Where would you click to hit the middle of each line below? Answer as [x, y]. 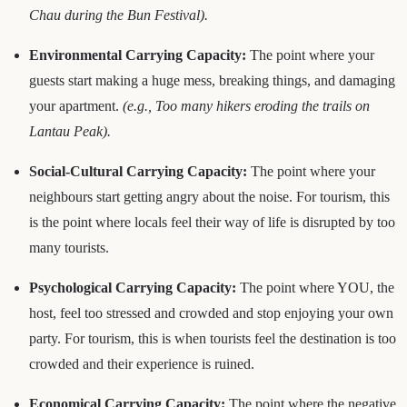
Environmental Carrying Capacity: [138, 55]
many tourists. [69, 247]
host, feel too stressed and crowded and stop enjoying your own [211, 313]
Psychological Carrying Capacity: [133, 287]
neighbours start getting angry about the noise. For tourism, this [209, 196]
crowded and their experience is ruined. [142, 363]
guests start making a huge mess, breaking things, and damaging [212, 80]
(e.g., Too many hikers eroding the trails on [246, 105]
